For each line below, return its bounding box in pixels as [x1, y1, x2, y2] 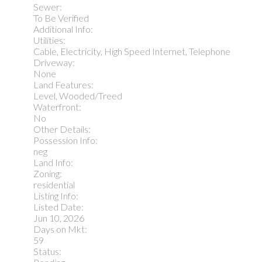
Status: [33, 245, 61, 257]
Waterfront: [33, 101, 81, 112]
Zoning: [33, 167, 62, 179]
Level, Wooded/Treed [33, 89, 122, 101]
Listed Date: [33, 201, 84, 212]
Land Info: [33, 156, 73, 168]
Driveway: [33, 56, 75, 68]
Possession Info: [33, 134, 98, 146]
